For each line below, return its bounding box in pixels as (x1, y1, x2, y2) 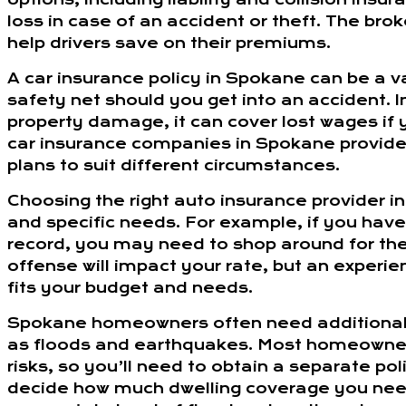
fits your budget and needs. (7, 279, 253, 296)
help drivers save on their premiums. (7, 34, 331, 52)
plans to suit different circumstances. (7, 157, 340, 174)
